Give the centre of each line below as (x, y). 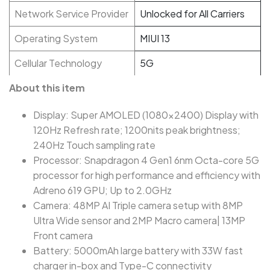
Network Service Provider (71, 14)
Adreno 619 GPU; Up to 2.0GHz (102, 190)
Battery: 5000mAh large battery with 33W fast (138, 250)
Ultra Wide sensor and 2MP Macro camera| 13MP (139, 220)
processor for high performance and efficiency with (147, 175)
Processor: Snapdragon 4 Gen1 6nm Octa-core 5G (146, 160)
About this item (47, 88)
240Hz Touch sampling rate (94, 145)
